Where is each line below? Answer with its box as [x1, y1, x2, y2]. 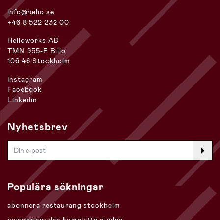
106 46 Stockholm [7, 56, 70, 66]
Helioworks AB [7, 36, 59, 45]
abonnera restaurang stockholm [7, 201, 120, 210]
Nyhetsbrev [7, 120, 68, 134]
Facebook [7, 85, 42, 94]
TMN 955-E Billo [7, 46, 66, 55]
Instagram [7, 75, 43, 84]
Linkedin [7, 95, 37, 105]
